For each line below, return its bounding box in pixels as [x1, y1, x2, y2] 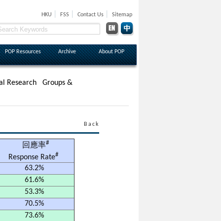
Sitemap [112, 12, 132, 18]
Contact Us [77, 12, 104, 18]
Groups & [42, 79, 73, 87]
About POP [99, 49, 124, 55]
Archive [58, 49, 76, 55]
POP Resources [4, 49, 41, 55]
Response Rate [8, 153, 55, 161]
